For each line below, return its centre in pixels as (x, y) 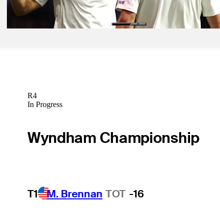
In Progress (45, 105)
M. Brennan (74, 193)
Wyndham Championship (113, 137)
